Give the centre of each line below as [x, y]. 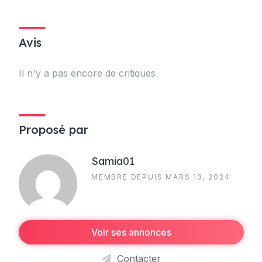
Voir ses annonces [131, 232]
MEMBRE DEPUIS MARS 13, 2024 [161, 177]
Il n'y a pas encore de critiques [87, 73]
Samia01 [113, 161]
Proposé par [54, 130]
